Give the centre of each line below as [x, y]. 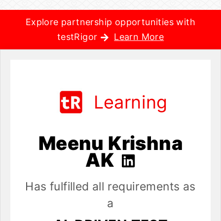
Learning [130, 102]
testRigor [78, 37]
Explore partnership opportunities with [110, 22]
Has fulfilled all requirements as [110, 187]
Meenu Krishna [110, 143]
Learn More [139, 37]
